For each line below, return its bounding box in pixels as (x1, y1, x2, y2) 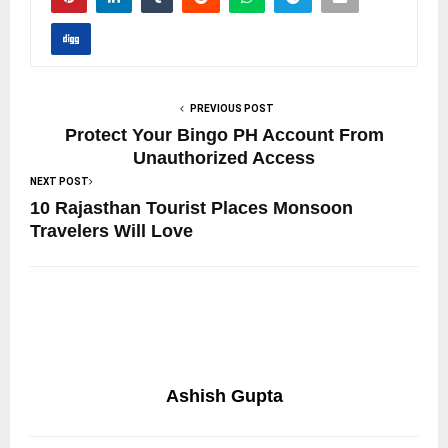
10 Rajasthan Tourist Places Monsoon (30, 197, 353, 218)
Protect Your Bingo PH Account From (64, 124, 384, 145)
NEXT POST (30, 175, 89, 187)
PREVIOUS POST (190, 102, 274, 114)
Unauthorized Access (133, 147, 315, 168)
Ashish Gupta (165, 385, 283, 406)
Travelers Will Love (30, 220, 193, 241)
